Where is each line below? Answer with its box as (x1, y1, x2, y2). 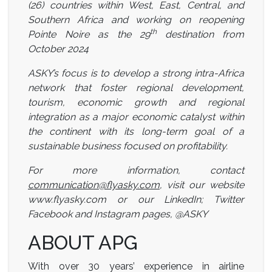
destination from (165, 28, 244, 40)
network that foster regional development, (28, 81, 244, 93)
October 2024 (28, 42, 89, 55)
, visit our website (160, 178, 244, 191)
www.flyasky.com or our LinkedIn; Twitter (28, 193, 244, 205)
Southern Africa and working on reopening (28, 13, 244, 25)
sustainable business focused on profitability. (28, 140, 228, 152)
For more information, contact (28, 164, 244, 176)
